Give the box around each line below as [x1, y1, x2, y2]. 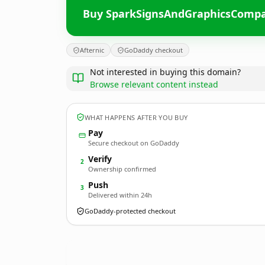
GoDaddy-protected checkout [85, 206, 176, 215]
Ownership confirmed [88, 164, 156, 173]
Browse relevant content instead [90, 79, 218, 90]
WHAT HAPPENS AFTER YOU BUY [85, 112, 188, 122]
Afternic [80, 46, 104, 54]
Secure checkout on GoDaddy [88, 138, 179, 147]
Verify [88, 153, 112, 164]
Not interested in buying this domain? [90, 66, 241, 77]
